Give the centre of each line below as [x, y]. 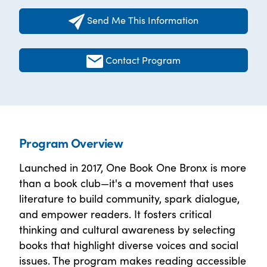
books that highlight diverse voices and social [129, 244]
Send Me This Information [142, 19]
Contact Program [143, 59]
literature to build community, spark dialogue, [129, 198]
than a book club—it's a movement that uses [126, 182]
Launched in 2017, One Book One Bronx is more [133, 167]
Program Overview [71, 142]
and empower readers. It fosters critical [115, 213]
